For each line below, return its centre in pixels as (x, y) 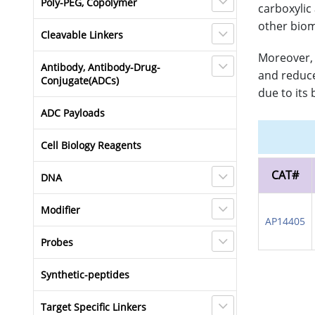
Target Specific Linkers (94, 307)
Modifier (60, 210)
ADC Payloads (73, 113)
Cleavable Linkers (82, 35)
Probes (57, 242)
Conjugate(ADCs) (80, 81)
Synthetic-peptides (85, 275)
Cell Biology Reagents (91, 145)
